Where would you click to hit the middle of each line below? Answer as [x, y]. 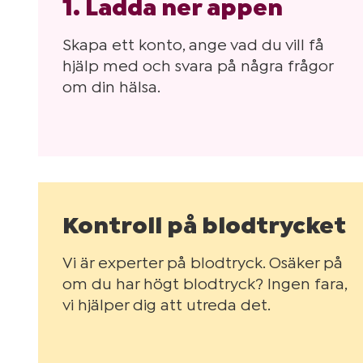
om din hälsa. [112, 88]
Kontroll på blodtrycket [205, 225]
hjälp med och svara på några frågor [198, 66]
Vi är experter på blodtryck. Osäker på [203, 263]
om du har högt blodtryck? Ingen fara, [205, 284]
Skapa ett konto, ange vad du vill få [194, 45]
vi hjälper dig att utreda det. [167, 305]
